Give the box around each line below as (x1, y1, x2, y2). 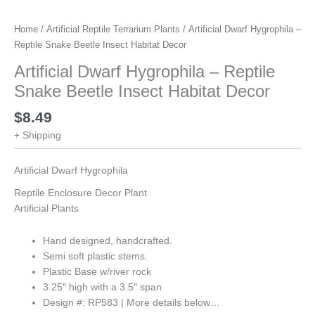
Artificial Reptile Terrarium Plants (46, 25, 180, 35)
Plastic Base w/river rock (43, 266, 152, 277)
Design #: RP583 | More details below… (43, 297, 221, 308)
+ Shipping (14, 129, 61, 141)
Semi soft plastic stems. (43, 250, 148, 262)
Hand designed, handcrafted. (43, 235, 173, 246)
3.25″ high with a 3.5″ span (43, 281, 162, 292)
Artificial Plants (14, 202, 79, 214)
